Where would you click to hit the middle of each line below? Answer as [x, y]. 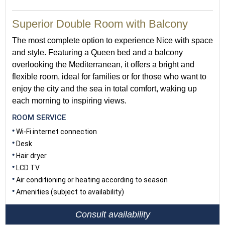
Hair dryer [31, 156]
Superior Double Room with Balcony [100, 24]
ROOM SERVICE [39, 118]
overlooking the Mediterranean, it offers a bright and [103, 65]
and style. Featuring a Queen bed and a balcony [97, 52]
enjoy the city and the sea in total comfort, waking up [104, 89]
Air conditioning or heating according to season [92, 180]
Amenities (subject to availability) [70, 192]
